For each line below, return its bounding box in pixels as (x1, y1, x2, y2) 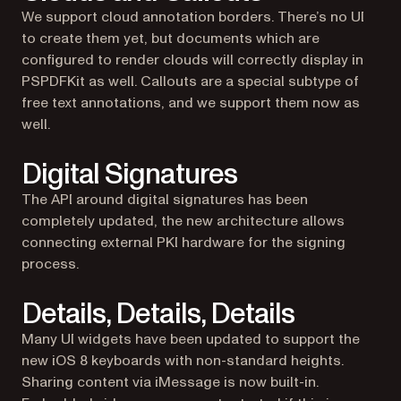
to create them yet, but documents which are (21, 29, 320, 48)
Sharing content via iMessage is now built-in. (21, 372, 319, 392)
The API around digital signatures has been (21, 190, 308, 209)
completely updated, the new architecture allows (21, 211, 345, 231)
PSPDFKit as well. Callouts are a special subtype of (21, 72, 359, 91)
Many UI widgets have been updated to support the (21, 329, 360, 349)
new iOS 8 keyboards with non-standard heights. (21, 351, 344, 371)
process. (21, 254, 79, 274)
